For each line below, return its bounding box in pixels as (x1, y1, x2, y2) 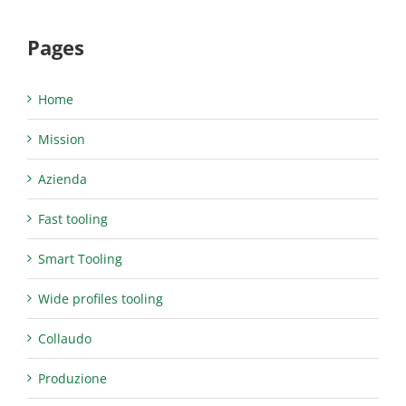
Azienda (38, 170, 87, 188)
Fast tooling (38, 210, 108, 228)
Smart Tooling (38, 250, 122, 268)
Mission (38, 130, 85, 149)
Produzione (38, 370, 107, 388)
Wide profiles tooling (38, 290, 163, 308)
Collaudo (38, 330, 92, 348)
